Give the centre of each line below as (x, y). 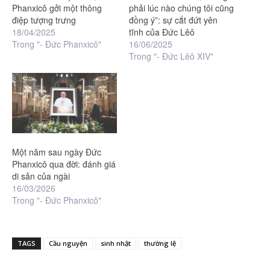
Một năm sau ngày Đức (57, 152)
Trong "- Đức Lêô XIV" (171, 56)
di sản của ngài (41, 176)
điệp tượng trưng (44, 20)
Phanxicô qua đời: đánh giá (64, 164)
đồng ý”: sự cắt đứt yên (173, 20)
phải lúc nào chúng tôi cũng (181, 8)
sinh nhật (116, 243)
